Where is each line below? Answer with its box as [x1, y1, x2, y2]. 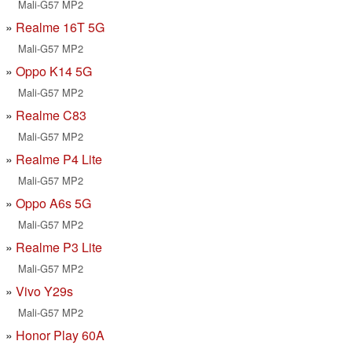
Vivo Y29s [16, 282, 73, 301]
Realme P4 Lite [16, 150, 102, 169]
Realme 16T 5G [16, 18, 104, 37]
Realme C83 [16, 106, 86, 125]
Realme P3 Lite [16, 238, 102, 257]
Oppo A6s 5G [16, 194, 91, 213]
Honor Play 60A [16, 326, 104, 345]
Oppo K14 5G [16, 62, 92, 81]
